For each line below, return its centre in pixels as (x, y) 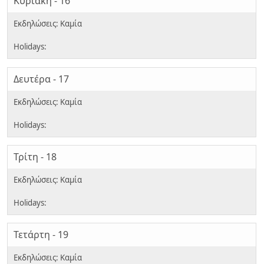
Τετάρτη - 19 (41, 235)
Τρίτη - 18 (35, 157)
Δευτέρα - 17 (41, 79)
